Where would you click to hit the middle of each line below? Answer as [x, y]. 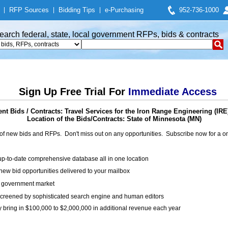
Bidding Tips [77, 10]
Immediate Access [172, 92]
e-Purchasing [124, 10]
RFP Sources [29, 10]
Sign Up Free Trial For [73, 92]
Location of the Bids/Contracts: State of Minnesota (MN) [114, 119]
